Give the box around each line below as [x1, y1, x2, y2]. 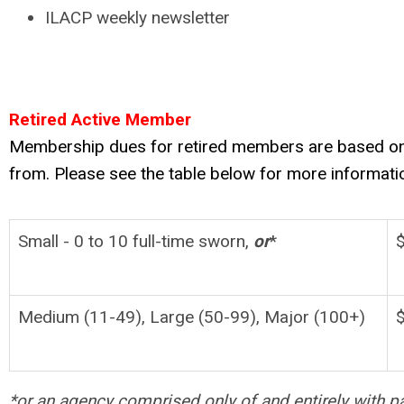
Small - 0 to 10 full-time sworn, [18, 230, 253, 252]
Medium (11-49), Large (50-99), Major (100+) [18, 306, 379, 327]
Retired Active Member [9, 108, 191, 130]
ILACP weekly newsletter [45, 6, 230, 28]
